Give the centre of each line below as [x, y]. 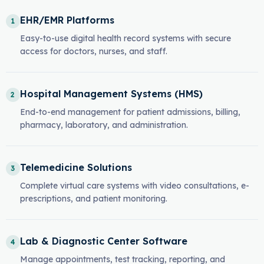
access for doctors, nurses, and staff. [93, 51]
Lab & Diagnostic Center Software [103, 241]
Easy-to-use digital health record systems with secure [125, 38]
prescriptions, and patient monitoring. [93, 199]
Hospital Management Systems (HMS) [111, 94]
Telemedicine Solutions [76, 167]
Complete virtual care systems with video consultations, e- [134, 186]
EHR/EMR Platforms [67, 20]
